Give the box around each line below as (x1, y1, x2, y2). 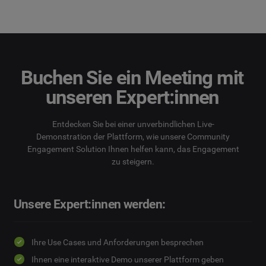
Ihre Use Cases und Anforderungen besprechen (31, 237, 204, 247)
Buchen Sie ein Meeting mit (21, 65, 244, 89)
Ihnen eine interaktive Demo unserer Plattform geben (31, 254, 224, 264)
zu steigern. (112, 156, 154, 166)
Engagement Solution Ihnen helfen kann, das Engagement (27, 144, 239, 154)
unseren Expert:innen (46, 85, 219, 109)
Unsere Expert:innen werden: (13, 197, 166, 211)
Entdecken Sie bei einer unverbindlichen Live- (52, 119, 214, 129)
